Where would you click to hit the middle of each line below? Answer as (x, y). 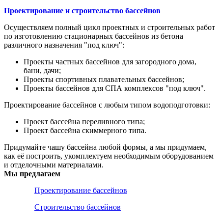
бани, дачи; (42, 70)
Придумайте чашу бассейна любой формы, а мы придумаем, (105, 147)
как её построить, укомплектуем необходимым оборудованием (109, 156)
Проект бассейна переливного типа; (84, 121)
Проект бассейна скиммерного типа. (85, 130)
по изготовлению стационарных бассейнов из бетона (94, 36)
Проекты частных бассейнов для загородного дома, (110, 61)
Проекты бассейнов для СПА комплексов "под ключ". (115, 88)
